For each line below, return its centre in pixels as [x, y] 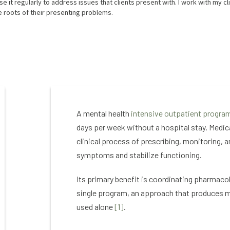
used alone [95, 207]
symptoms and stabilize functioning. [140, 155]
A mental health [104, 113]
